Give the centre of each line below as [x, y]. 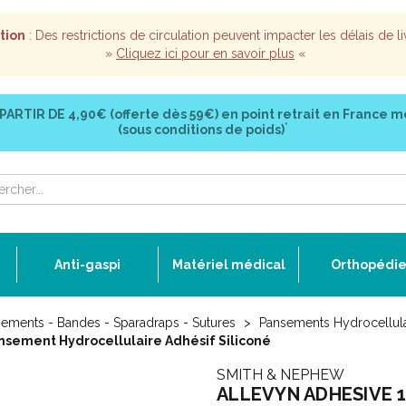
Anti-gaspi [87, 265]
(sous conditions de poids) [201, 130]
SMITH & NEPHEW [280, 375]
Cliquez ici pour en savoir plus [205, 53]
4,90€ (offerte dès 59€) [143, 114]
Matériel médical [228, 265]
